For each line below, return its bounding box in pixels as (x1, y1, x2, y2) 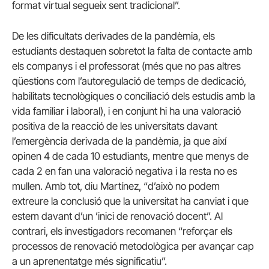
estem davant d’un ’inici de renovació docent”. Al (12, 210, 223, 223)
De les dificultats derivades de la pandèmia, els (12, 30, 215, 43)
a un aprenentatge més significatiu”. (12, 255, 167, 268)
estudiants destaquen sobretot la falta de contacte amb (12, 45, 253, 58)
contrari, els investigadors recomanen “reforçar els (12, 225, 232, 238)
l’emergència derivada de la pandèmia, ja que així (12, 135, 226, 148)
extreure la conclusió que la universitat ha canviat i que (12, 195, 249, 208)
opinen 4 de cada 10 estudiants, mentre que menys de (12, 150, 249, 163)
